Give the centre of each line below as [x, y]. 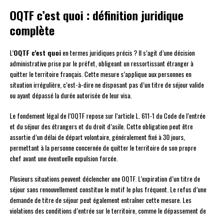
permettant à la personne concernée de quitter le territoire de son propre [103, 148]
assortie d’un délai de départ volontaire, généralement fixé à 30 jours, [97, 137]
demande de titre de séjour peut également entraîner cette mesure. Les [101, 200]
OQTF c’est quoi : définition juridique [97, 15]
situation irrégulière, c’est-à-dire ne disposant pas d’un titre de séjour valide [107, 85]
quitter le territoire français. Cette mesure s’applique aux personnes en [101, 74]
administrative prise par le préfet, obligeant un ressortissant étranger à [101, 63]
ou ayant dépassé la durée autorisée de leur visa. [71, 95]
